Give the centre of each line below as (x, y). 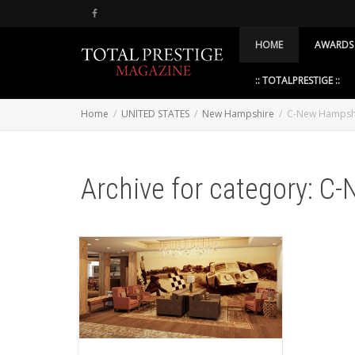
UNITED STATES (155, 114)
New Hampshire (238, 114)
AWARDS (334, 45)
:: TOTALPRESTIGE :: (298, 80)
